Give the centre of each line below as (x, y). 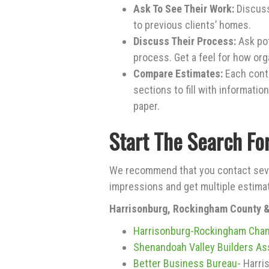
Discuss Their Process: (185, 41)
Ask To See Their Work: (184, 9)
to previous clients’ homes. (192, 25)
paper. (150, 106)
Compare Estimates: (178, 74)
